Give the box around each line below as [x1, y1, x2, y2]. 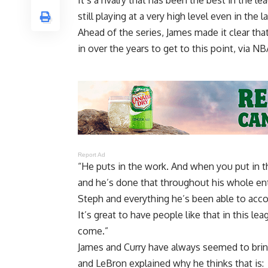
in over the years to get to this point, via [78, 42, 252, 55]
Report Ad [78, 151, 106, 159]
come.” [78, 225, 108, 237]
